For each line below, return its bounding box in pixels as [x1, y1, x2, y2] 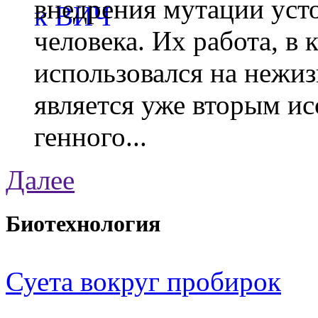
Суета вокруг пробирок [6, 265, 281, 297]
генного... [34, 121, 147, 152]
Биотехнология [6, 211, 160, 237]
